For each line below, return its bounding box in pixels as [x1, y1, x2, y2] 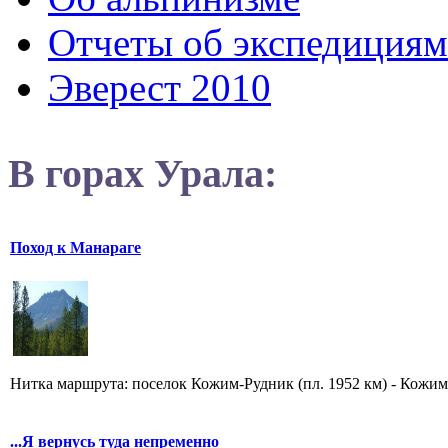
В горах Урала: [8, 150, 277, 196]
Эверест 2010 [48, 66, 271, 110]
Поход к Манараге [10, 238, 141, 256]
